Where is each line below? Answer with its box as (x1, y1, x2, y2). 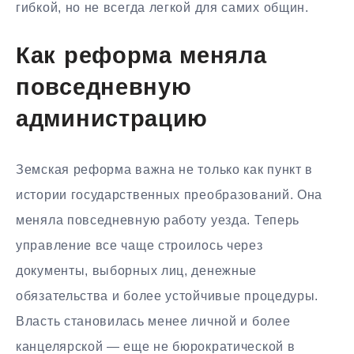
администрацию (16, 109, 209, 133)
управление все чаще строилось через (16, 239, 263, 253)
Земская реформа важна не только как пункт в (16, 163, 314, 177)
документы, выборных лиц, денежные (16, 264, 258, 278)
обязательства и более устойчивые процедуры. (16, 289, 319, 303)
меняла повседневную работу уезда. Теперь (16, 213, 300, 228)
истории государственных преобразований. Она (16, 188, 323, 202)
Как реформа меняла (16, 46, 267, 70)
